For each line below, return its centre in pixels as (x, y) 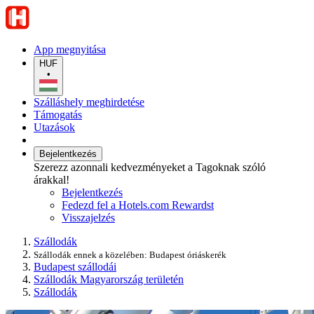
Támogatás (58, 115)
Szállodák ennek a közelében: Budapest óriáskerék (130, 255)
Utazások (54, 128)
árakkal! (52, 180)
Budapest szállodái (75, 267)
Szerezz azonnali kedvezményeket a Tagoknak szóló (150, 168)
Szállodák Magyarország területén (109, 280)
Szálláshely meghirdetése (89, 102)
